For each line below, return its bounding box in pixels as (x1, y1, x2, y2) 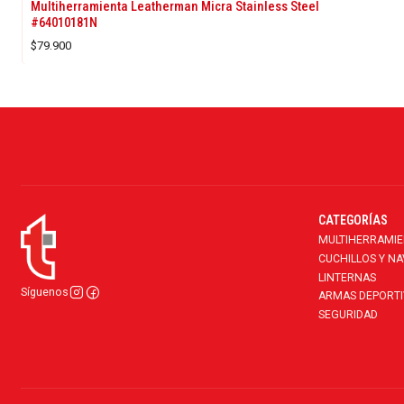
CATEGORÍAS (317, 213, 388, 228)
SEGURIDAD (317, 308, 378, 321)
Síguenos (20, 285, 69, 299)
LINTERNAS (317, 271, 376, 284)
